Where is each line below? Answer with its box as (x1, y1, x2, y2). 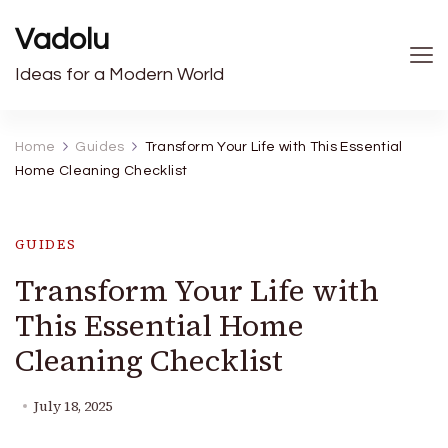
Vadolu (15, 24, 109, 55)
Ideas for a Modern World (15, 65, 224, 84)
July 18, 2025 (34, 397, 112, 416)
